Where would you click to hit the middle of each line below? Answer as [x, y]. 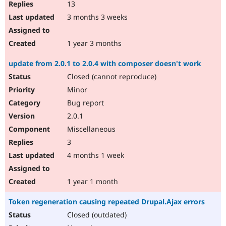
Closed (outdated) [96, 215]
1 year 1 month [92, 182]
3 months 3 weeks [96, 17]
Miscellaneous [90, 129]
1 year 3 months [93, 43]
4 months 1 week [95, 155]
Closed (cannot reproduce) [111, 77]
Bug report [84, 103]
